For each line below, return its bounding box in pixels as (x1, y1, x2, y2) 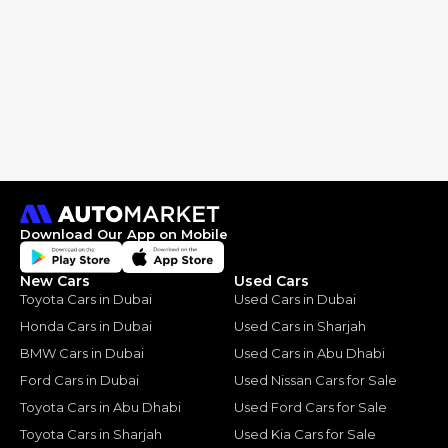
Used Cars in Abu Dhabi (234, 345, 385, 362)
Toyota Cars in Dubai (20, 291, 152, 308)
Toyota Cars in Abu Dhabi (20, 399, 181, 416)
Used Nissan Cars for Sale (234, 372, 397, 389)
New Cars (20, 272, 90, 291)
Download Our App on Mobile (20, 226, 228, 243)
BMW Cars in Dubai (20, 345, 144, 362)
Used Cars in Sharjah (234, 318, 366, 335)
